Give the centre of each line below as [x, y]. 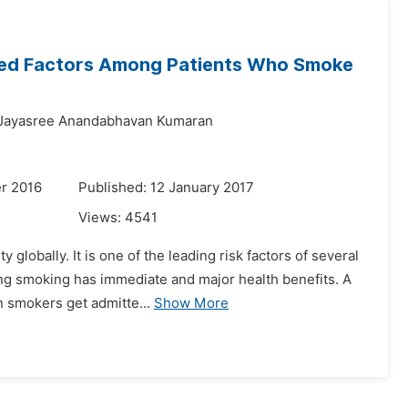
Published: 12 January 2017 [166, 188]
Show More [191, 303]
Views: [102, 218]
